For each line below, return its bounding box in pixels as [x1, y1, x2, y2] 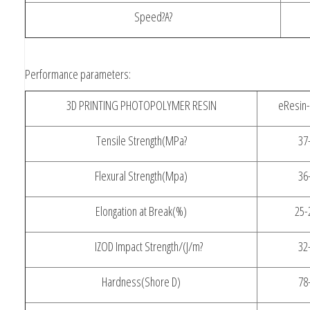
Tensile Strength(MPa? [95, 131, 187, 149]
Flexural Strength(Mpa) [95, 167, 188, 184]
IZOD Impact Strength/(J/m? [80, 237, 203, 255]
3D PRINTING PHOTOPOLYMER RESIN [66, 96, 217, 113]
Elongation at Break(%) [95, 202, 187, 219]
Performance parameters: [25, 65, 131, 82]
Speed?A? [134, 8, 172, 25]
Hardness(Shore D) [102, 273, 181, 290]
